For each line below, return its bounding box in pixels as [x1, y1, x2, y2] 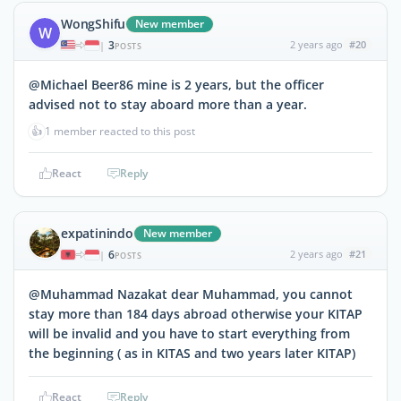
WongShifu [61, 14, 126, 32]
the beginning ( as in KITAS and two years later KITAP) [29, 344, 355, 362]
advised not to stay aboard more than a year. [29, 95, 307, 113]
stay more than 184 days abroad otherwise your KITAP [29, 304, 363, 322]
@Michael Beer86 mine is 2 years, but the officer [29, 75, 324, 93]
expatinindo [61, 224, 133, 242]
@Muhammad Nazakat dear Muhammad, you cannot [29, 285, 353, 303]
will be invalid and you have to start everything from [29, 324, 350, 342]
